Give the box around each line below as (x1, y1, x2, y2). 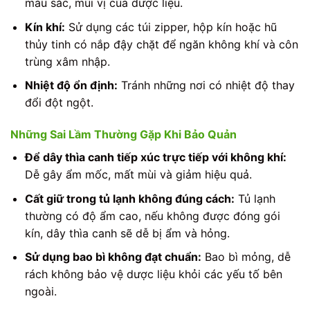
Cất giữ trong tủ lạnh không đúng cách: (24, 191, 235, 206)
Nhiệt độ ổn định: (24, 78, 118, 93)
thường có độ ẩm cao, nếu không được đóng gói (24, 208, 280, 223)
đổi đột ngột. (24, 95, 93, 110)
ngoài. (24, 284, 57, 299)
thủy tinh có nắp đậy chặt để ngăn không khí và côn (24, 37, 298, 51)
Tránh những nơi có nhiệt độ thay (117, 78, 295, 93)
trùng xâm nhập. (24, 54, 110, 69)
